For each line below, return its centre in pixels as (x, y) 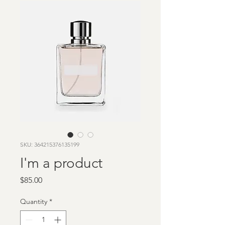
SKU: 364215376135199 (50, 144)
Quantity (34, 201)
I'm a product (61, 163)
